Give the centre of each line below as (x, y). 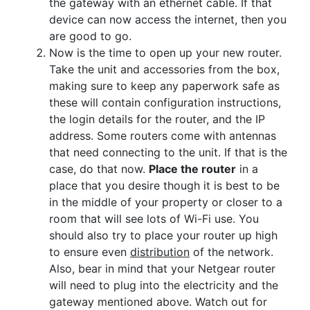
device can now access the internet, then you (168, 19)
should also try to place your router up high (163, 235)
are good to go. (90, 36)
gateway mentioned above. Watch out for (158, 301)
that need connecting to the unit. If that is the (168, 152)
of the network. (231, 252)
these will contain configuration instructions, (165, 102)
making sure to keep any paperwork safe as (164, 85)
